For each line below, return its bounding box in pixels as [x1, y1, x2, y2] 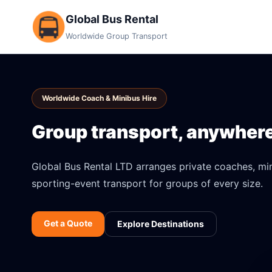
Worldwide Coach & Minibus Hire [42, 93, 157, 103]
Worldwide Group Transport [66, 32, 168, 41]
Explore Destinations [117, 219, 204, 229]
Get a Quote [44, 218, 92, 228]
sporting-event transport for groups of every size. [32, 177, 263, 189]
